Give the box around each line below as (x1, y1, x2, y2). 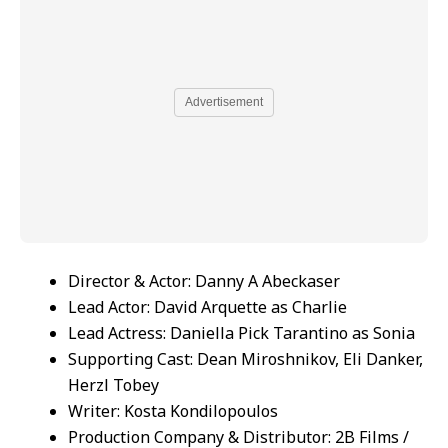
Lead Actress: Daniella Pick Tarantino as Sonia (68, 321, 415, 344)
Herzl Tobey (68, 373, 159, 396)
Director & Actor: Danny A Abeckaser (68, 269, 340, 292)
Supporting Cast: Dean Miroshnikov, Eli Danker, (68, 347, 423, 370)
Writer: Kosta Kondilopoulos (68, 399, 278, 422)
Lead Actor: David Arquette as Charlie (68, 295, 347, 318)
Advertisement (185, 95, 263, 109)
